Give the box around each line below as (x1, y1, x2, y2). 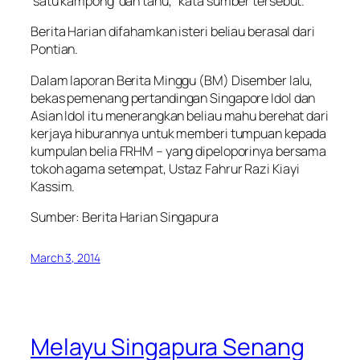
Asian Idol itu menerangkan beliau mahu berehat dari (31, 106, 329, 125)
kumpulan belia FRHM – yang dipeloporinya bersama (31, 141, 327, 160)
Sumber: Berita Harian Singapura (31, 207, 219, 226)
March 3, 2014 (31, 249, 100, 265)
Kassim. (31, 177, 76, 195)
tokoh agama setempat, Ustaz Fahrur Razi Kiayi (31, 159, 300, 178)
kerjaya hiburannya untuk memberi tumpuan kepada (31, 124, 327, 142)
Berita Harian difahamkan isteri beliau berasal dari (31, 22, 315, 41)
